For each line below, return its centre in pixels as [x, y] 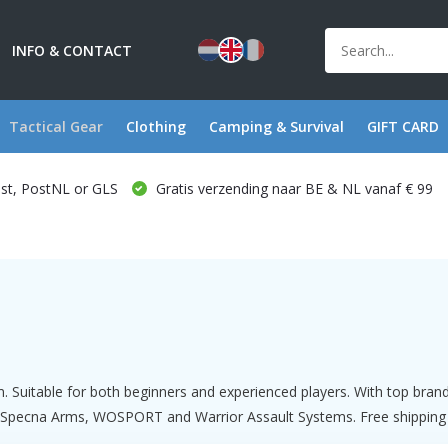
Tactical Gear [55, 126]
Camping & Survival [276, 126]
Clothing [155, 126]
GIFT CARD [402, 126]
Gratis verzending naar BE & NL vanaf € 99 [292, 188]
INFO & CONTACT [71, 50]
